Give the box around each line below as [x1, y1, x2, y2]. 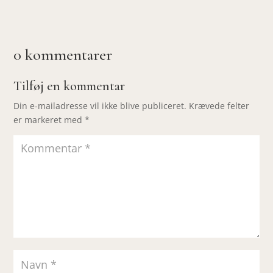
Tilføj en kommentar [13, 78, 126, 94]
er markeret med [13, 114, 85, 126]
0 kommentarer [13, 45, 113, 65]
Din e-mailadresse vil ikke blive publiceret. [13, 100, 187, 112]
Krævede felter [189, 100, 250, 112]
